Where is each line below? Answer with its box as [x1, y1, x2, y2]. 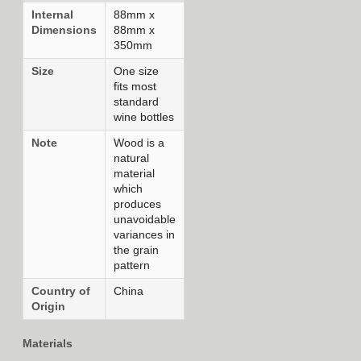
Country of [31, 284, 90, 297]
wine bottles [114, 110, 174, 123]
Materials [23, 336, 73, 350]
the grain [114, 243, 159, 256]
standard [114, 94, 159, 108]
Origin [31, 299, 65, 313]
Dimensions [31, 23, 97, 36]
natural [114, 151, 149, 164]
